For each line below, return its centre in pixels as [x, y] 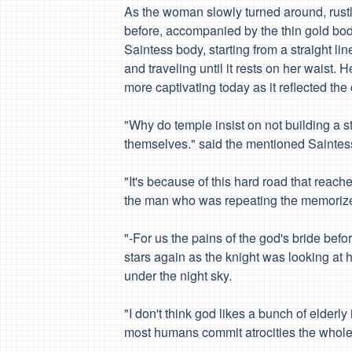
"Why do [149, 125]
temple [193, 125]
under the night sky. [178, 275]
